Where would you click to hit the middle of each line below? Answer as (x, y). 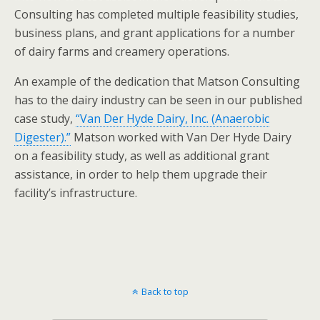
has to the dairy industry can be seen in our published (158, 100)
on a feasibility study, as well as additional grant (142, 156)
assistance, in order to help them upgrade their (141, 174)
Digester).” (42, 137)
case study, (45, 119)
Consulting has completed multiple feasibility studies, (156, 14)
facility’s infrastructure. (76, 193)
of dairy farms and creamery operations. (122, 51)
